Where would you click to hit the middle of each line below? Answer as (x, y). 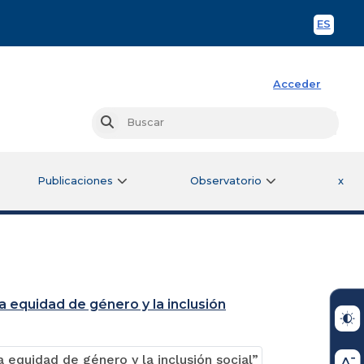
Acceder (297, 84)
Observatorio (225, 180)
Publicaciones (76, 180)
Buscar (131, 123)
